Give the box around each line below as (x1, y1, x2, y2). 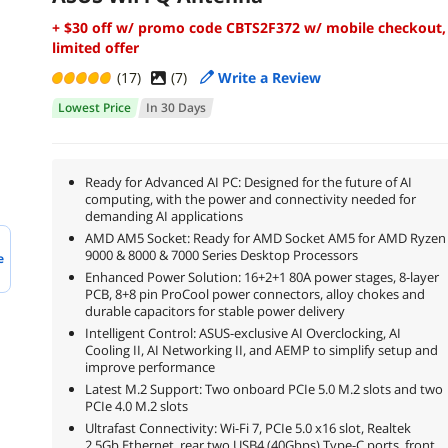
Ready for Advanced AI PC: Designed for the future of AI (84, 172, 412, 191)
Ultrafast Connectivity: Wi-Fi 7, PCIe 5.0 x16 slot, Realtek (84, 418, 411, 437)
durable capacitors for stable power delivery (84, 301, 345, 320)
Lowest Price (57, 98, 131, 116)
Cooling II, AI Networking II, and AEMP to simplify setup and (84, 340, 438, 359)
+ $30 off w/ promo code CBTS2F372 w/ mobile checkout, (51, 18, 446, 38)
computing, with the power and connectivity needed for (84, 189, 416, 208)
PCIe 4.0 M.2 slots (84, 396, 188, 415)
